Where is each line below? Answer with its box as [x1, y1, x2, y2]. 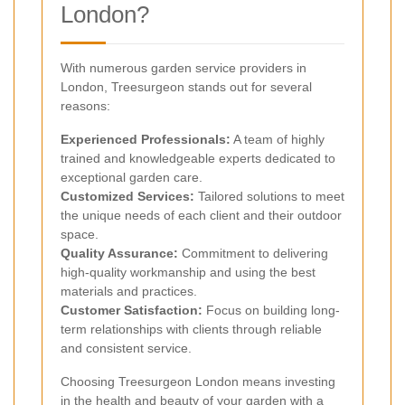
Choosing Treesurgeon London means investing [61, 373, 335, 389]
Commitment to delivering [178, 245, 328, 260]
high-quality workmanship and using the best [61, 264, 316, 279]
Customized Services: [61, 188, 194, 203]
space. [61, 226, 99, 241]
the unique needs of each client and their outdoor [61, 207, 342, 222]
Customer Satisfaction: [61, 302, 202, 317]
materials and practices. [61, 283, 197, 298]
